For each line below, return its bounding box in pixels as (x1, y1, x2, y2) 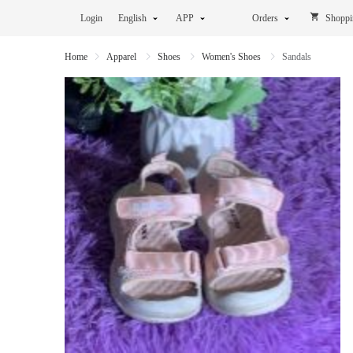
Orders (252, 13, 278, 24)
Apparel (106, 51, 139, 62)
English (118, 13, 147, 24)
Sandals (282, 51, 311, 62)
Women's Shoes (202, 51, 263, 62)
